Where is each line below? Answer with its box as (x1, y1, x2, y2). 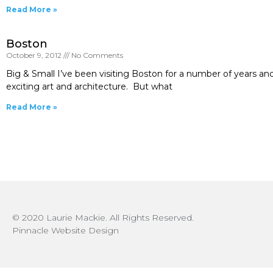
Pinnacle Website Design (12, 225, 119, 236)
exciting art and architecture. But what (6, 81, 172, 92)
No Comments (69, 51, 123, 60)
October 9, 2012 (6, 51, 63, 60)
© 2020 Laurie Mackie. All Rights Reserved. (12, 212, 194, 223)
